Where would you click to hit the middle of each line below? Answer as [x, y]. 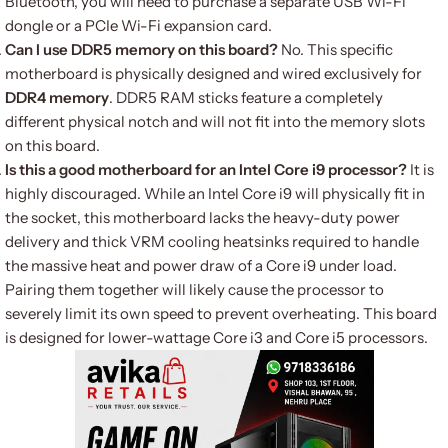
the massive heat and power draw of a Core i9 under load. [201, 265]
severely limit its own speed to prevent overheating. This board [221, 313]
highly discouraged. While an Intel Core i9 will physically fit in [215, 193]
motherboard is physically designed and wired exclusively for [213, 73]
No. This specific [337, 49]
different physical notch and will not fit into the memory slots [215, 121]
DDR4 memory [57, 97]
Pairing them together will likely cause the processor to [194, 289]
